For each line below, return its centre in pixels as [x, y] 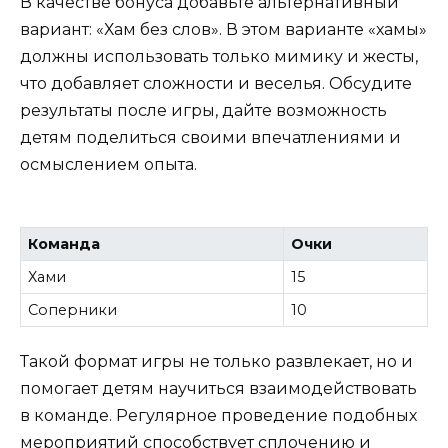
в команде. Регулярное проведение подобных [218, 416]
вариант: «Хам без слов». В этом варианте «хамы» [223, 29]
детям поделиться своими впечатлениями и [210, 137]
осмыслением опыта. [108, 164]
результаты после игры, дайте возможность [203, 110]
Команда [64, 243]
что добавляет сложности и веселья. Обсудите [216, 83]
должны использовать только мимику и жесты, [219, 56]
